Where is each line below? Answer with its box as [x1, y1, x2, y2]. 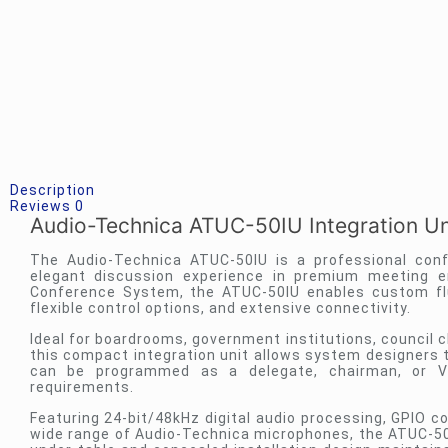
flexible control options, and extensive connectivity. [29, 300, 411, 316]
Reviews [10, 198, 75, 214]
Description [10, 182, 95, 198]
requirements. [29, 379, 134, 395]
